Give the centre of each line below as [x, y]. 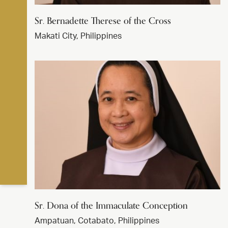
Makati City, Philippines [78, 36]
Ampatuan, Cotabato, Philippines [97, 221]
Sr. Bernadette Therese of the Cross [103, 21]
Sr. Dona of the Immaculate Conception [111, 205]
